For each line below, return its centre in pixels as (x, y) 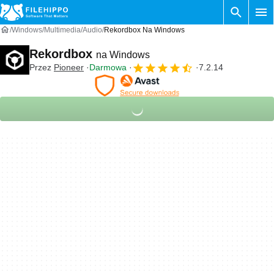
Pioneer (69, 67)
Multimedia (62, 30)
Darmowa (108, 67)
